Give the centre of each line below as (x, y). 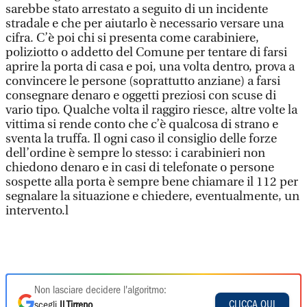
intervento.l (37, 211)
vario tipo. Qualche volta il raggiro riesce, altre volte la (151, 110)
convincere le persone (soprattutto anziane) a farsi (143, 81)
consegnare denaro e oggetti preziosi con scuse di (141, 96)
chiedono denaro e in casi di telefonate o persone (140, 168)
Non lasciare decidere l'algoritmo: (100, 291)
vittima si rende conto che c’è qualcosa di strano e (142, 124)
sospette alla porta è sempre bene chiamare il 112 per (152, 182)
